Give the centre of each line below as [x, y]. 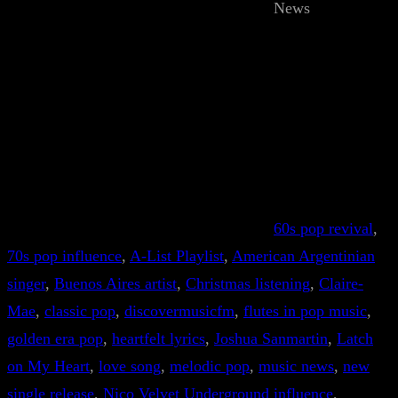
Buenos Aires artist [115, 283]
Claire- [341, 283]
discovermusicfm [179, 311]
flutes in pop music [305, 311]
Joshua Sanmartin [271, 338]
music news [296, 366]
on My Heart [48, 366]
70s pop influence [64, 256]
